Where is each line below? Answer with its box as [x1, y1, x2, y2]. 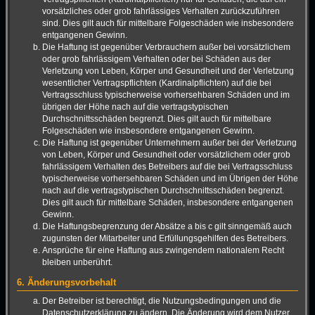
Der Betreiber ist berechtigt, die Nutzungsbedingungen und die [42, 296, 281, 307]
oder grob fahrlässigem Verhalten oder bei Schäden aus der [42, 53, 271, 64]
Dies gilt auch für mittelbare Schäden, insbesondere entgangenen [42, 197, 293, 207]
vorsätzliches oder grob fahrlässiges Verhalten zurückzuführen [42, 6, 280, 16]
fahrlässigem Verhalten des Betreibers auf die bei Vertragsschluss [42, 161, 292, 172]
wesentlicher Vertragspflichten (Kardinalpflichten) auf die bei [42, 77, 271, 88]
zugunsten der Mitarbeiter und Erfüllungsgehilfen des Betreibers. [42, 233, 288, 243]
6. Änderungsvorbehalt [17, 277, 116, 288]
